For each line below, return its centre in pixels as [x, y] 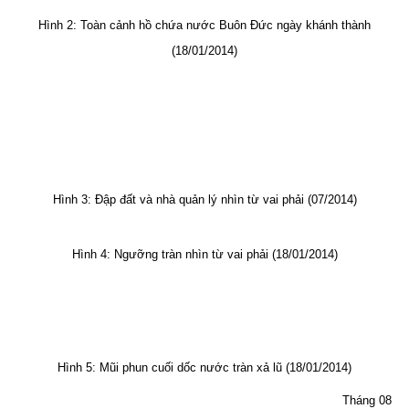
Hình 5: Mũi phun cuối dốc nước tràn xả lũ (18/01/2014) [204, 367]
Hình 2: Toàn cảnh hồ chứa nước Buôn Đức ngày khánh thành [204, 25]
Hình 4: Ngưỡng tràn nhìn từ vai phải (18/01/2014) [204, 254]
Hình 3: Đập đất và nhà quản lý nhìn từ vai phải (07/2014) [204, 199]
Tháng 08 [367, 400]
